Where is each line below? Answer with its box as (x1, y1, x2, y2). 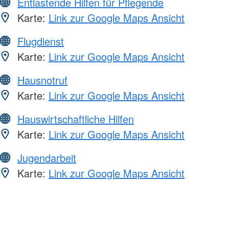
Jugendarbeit (17, 150, 76, 165)
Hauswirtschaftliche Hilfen (17, 111, 134, 126)
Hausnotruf (17, 72, 67, 87)
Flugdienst (17, 33, 64, 49)
